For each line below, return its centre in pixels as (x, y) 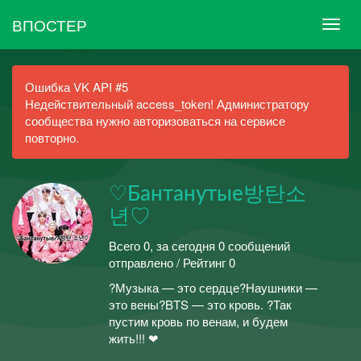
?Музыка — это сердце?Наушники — (213, 287)
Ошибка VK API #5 (77, 87)
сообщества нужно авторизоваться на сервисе (155, 120)
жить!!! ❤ (134, 338)
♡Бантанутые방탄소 (207, 194)
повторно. (52, 137)
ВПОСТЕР (50, 24)
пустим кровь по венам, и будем (198, 321)
